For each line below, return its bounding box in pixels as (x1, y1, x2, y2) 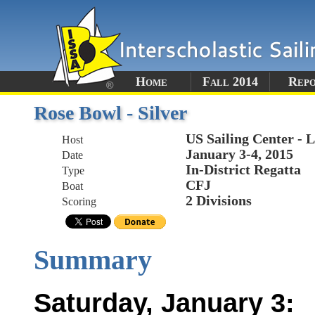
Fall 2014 (202, 74, 258, 89)
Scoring (62, 195, 96, 207)
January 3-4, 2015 (186, 146, 293, 162)
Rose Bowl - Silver (34, 102, 187, 124)
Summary (34, 244, 152, 276)
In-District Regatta (186, 162, 301, 177)
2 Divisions (186, 193, 252, 208)
